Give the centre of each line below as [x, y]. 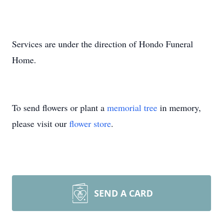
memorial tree [132, 108]
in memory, [179, 108]
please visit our [41, 123]
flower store [90, 123]
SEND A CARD [123, 193]
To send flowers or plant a [59, 108]
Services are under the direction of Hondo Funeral [103, 44]
